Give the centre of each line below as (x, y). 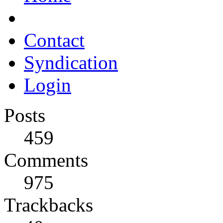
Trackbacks (49, 205)
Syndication (71, 62)
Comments (46, 160)
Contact (54, 40)
